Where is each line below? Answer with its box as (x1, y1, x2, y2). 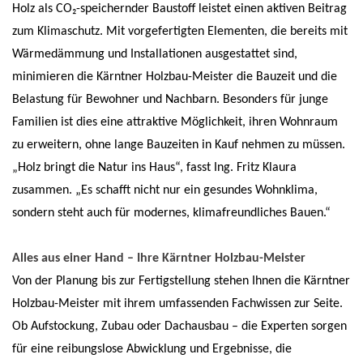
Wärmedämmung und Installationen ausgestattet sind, (12, 48, 297, 62)
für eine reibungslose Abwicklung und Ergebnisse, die (12, 343, 292, 357)
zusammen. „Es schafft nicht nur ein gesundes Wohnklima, (12, 184, 318, 198)
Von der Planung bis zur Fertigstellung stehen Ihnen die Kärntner (12, 275, 350, 288)
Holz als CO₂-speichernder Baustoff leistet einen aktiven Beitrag (12, 2, 347, 16)
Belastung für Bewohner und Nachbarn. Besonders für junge (12, 93, 328, 107)
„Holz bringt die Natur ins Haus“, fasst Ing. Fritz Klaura (12, 161, 297, 175)
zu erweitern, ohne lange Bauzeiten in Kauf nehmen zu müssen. (12, 139, 345, 152)
